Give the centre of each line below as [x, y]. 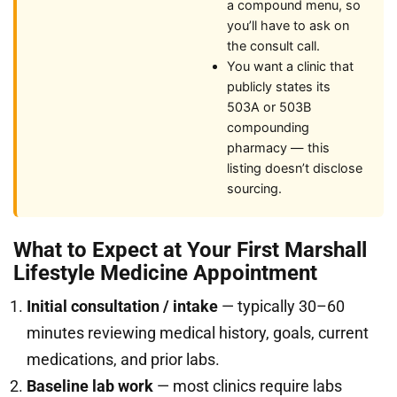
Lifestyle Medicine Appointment [165, 273]
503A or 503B [269, 107]
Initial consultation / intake [122, 306]
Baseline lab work [90, 386]
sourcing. [254, 189]
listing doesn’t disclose [295, 168]
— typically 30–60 [281, 306]
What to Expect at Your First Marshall [190, 250]
